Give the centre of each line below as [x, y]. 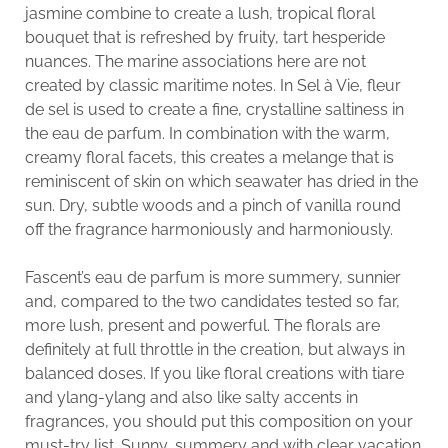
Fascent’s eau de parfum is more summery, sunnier [212, 277]
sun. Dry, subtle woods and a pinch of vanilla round [212, 205]
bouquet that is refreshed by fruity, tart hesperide [204, 37]
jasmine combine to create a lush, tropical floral [199, 13]
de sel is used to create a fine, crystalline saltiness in [214, 109]
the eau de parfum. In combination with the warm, [207, 133]
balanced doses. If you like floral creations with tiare [214, 373]
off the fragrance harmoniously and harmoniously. [208, 229]
